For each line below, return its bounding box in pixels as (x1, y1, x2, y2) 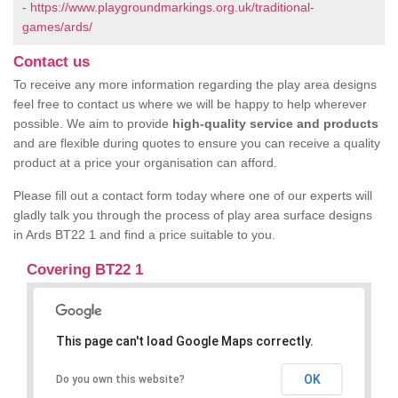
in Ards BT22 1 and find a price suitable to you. (13, 227, 275, 243)
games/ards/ (22, 20, 92, 35)
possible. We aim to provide (13, 116, 172, 131)
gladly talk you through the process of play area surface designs (13, 208, 372, 223)
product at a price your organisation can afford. (13, 155, 277, 171)
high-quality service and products (172, 116, 378, 131)
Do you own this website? (55, 373, 185, 386)
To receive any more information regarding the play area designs (13, 77, 377, 92)
